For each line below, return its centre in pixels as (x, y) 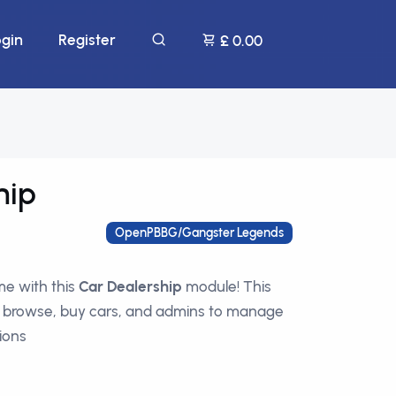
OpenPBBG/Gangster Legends (200, 232)
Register (87, 40)
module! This (227, 286)
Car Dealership (130, 286)
